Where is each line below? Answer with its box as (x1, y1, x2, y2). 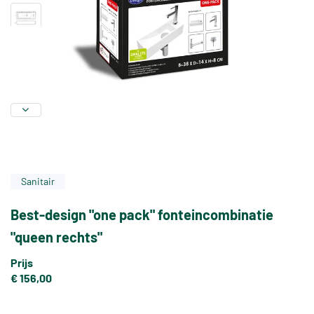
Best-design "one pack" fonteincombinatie (11, 206, 273, 224)
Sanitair (21, 175, 55, 188)
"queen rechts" (11, 228, 102, 246)
